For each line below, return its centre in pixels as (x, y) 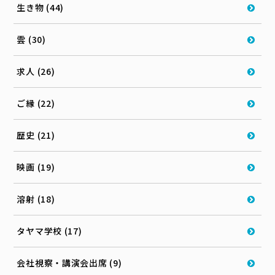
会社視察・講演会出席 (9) (69, 263)
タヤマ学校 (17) (49, 231)
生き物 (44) (41, 8)
